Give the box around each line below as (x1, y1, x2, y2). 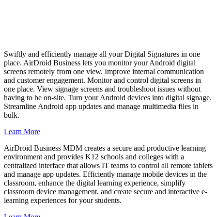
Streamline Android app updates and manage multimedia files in (4, 102, 199, 110)
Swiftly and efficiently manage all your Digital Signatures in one (4, 49, 200, 58)
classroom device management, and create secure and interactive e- (4, 187, 207, 196)
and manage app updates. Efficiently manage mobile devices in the (4, 170, 207, 178)
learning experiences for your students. (4, 196, 122, 204)
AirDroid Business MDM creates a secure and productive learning (4, 143, 206, 152)
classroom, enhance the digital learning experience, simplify (4, 178, 186, 187)
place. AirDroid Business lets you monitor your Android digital (4, 58, 196, 67)
